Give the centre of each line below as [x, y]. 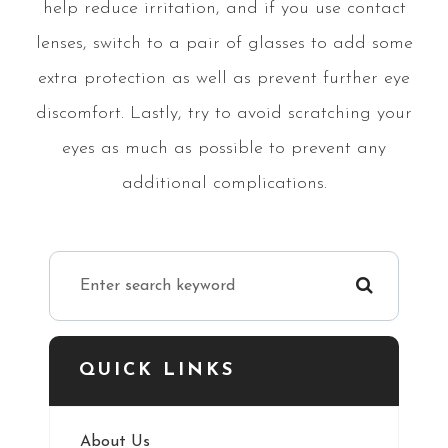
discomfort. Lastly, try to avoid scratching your [224, 113]
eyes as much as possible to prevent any [224, 148]
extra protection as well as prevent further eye [224, 78]
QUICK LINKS [157, 370]
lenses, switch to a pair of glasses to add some [224, 43]
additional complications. [224, 183]
